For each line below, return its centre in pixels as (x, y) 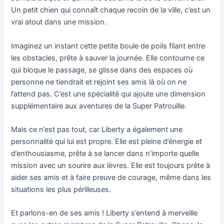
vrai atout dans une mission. (59, 22)
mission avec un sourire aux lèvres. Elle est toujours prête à (111, 165)
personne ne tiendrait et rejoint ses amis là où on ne (99, 82)
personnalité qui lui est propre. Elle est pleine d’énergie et (107, 141)
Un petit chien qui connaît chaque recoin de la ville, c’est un (111, 10)
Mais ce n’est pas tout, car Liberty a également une (97, 129)
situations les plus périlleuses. (61, 189)
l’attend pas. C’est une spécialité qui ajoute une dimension (108, 94)
